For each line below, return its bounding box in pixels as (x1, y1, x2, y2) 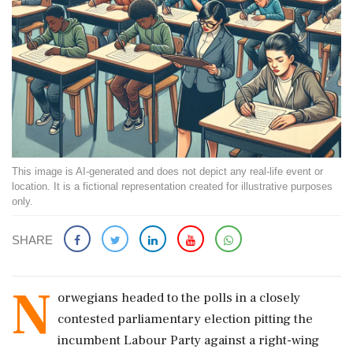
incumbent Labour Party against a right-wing (58, 332, 319, 349)
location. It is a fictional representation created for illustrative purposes (12, 180, 333, 192)
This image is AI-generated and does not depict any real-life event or (12, 165, 323, 177)
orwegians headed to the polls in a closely (58, 289, 300, 307)
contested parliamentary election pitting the (58, 310, 313, 328)
